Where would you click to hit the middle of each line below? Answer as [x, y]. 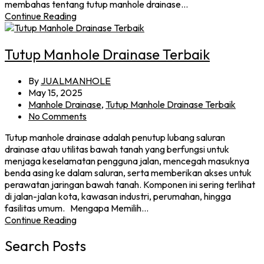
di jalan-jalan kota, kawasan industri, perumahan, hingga [118, 196]
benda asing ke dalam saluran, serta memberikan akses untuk [128, 172]
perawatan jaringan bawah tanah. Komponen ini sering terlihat [130, 184]
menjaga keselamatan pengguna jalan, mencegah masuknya [127, 161]
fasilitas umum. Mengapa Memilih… [77, 208]
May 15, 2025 [55, 92]
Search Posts [45, 246]
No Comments [57, 116]
